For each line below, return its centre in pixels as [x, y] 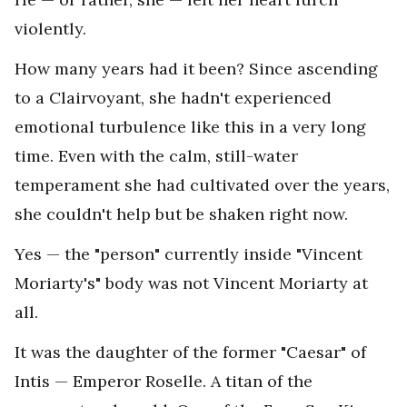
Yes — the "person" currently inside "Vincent [189, 254]
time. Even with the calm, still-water [156, 156]
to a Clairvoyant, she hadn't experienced [173, 98]
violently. [50, 29]
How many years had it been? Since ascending [196, 69]
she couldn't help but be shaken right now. [181, 214]
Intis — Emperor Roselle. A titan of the [164, 382]
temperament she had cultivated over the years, [202, 185]
